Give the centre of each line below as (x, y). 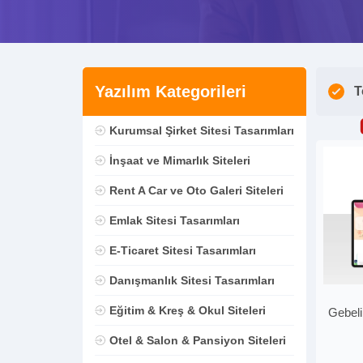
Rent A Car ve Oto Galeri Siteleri (196, 190)
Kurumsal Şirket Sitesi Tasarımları (201, 130)
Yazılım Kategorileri (171, 91)
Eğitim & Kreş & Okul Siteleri (187, 310)
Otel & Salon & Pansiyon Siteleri (197, 340)
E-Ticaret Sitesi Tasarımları (182, 250)
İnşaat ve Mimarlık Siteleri (179, 160)
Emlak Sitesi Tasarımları (174, 220)
